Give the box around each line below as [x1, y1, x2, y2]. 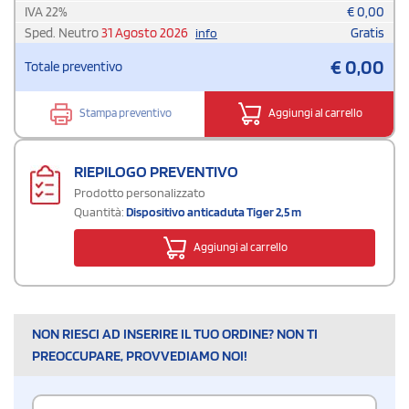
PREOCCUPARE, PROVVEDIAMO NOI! [32, 346, 247, 364]
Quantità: [74, 204, 124, 219]
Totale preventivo [25, 58, 122, 75]
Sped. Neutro [25, 24, 101, 41]
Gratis [351, 24, 384, 41]
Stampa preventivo [78, 106, 172, 121]
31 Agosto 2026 [101, 24, 188, 41]
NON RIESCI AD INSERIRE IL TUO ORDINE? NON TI [32, 324, 318, 342]
